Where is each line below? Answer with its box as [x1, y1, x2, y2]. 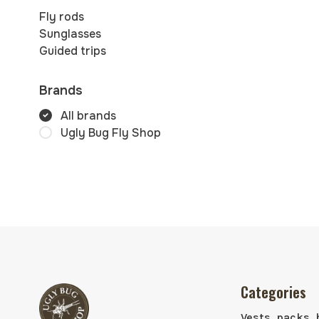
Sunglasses [39, 26, 101, 41]
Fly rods [39, 9, 84, 24]
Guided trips [39, 43, 106, 58]
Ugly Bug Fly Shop [61, 125, 161, 140]
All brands [61, 108, 116, 123]
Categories [240, 281, 306, 303]
